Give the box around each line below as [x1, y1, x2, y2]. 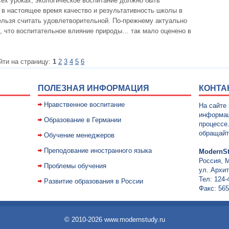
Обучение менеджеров [44, 131, 114, 139]
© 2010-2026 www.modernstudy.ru [64, 216, 165, 223]
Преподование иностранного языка [44, 147, 152, 154]
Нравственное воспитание [44, 101, 125, 108]
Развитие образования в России [44, 177, 143, 185]
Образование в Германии [44, 116, 121, 124]
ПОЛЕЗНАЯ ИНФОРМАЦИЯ [38, 84, 149, 93]
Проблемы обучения [44, 162, 106, 170]
